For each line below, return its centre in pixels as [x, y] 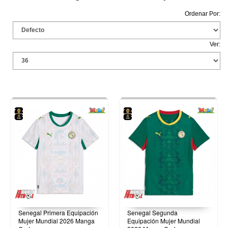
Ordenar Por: [203, 13]
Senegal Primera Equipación [58, 212]
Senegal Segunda [152, 212]
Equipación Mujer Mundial [164, 220]
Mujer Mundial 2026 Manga [56, 220]
